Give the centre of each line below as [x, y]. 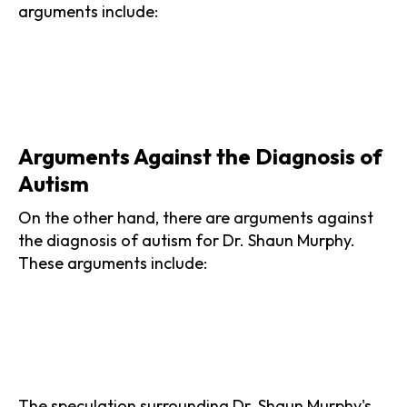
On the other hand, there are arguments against [196, 217]
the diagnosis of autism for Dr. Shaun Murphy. [187, 240]
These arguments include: [113, 263]
